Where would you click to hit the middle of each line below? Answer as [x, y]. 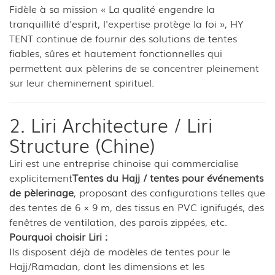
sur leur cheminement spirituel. [82, 82]
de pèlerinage [41, 192]
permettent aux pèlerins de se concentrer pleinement [134, 67]
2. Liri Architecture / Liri [111, 124]
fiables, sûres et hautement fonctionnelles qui [116, 52]
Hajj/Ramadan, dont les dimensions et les [107, 265]
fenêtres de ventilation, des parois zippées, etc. [118, 221]
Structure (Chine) [82, 145]
